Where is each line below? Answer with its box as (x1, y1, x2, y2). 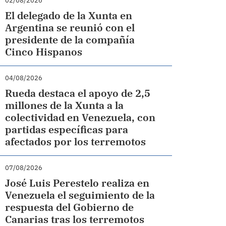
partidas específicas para (5, 123, 129, 136)
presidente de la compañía (5, 33, 135, 46)
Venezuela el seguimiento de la (5, 188, 155, 202)
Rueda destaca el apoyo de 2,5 (5, 86, 151, 100)
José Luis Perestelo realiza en (5, 176, 150, 190)
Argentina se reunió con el (5, 21, 135, 34)
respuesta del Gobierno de (5, 200, 134, 214)
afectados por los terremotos (5, 135, 146, 148)
